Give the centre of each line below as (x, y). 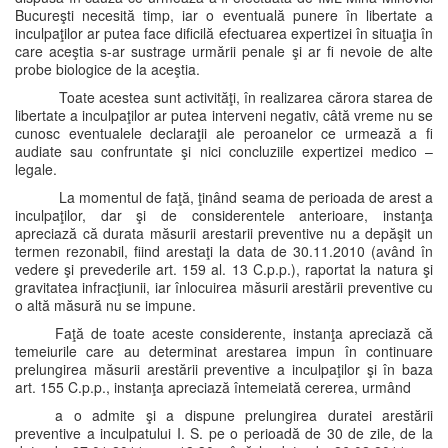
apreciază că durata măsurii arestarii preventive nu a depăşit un (224, 233)
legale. (36, 169)
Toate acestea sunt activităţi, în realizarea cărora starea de (244, 97)
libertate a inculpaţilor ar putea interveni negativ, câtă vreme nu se (224, 115)
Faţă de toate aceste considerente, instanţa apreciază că (244, 333)
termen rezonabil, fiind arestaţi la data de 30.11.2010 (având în (224, 251)
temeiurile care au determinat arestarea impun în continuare (224, 351)
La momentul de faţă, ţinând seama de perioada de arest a (244, 197)
